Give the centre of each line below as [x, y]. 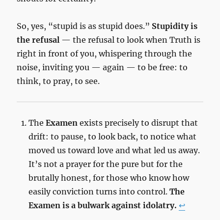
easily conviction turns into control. [99, 192]
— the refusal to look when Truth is [130, 40]
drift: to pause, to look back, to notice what [113, 137]
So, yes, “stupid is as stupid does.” [84, 26]
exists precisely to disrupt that [138, 123]
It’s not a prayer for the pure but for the [106, 164]
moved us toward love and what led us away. [114, 151]
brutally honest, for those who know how [109, 178]
